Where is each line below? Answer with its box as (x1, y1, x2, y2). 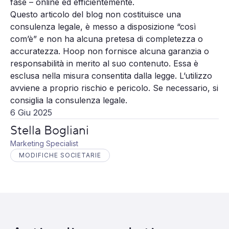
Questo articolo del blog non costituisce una (10, 9, 181, 19)
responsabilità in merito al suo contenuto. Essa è (10, 58, 198, 68)
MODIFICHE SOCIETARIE (19, 151, 102, 159)
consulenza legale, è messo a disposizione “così (10, 21, 196, 32)
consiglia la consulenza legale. (10, 95, 127, 105)
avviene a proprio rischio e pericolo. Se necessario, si (10, 82, 218, 93)
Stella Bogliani (10, 122, 89, 139)
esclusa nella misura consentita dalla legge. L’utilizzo (10, 70, 212, 81)
